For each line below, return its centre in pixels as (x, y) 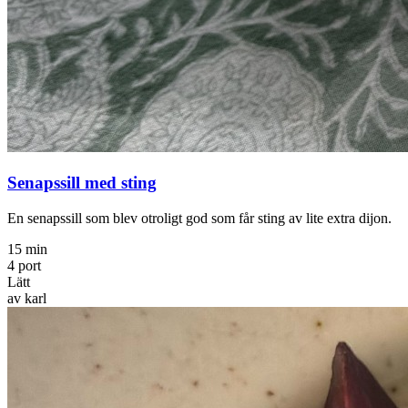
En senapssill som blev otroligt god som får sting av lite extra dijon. (199, 218)
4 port (24, 265)
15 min (27, 249)
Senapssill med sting (82, 182)
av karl (27, 298)
